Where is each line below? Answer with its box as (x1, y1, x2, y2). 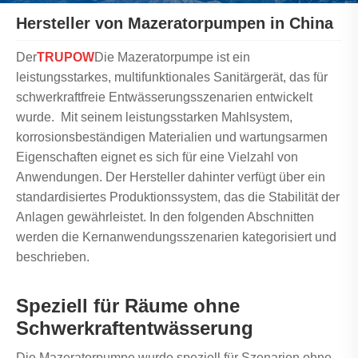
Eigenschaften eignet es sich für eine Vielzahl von (16, 149, 298, 164)
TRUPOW (37, 50, 94, 64)
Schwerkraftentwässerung (16, 316, 253, 339)
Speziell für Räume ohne (16, 294, 240, 316)
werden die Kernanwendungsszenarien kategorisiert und (16, 229, 336, 244)
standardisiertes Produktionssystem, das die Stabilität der (16, 189, 340, 204)
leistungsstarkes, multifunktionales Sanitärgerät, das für (16, 70, 328, 84)
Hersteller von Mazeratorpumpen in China (16, 14, 333, 33)
